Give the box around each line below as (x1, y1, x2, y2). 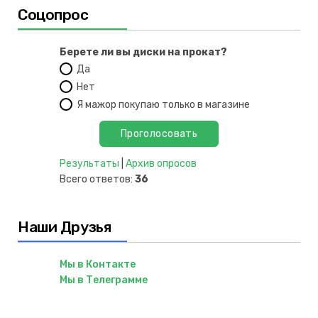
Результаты (60, 157, 119, 170)
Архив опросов (126, 157, 197, 170)
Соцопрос (18, 5, 89, 23)
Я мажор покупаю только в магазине (77, 98, 250, 111)
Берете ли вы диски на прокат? (60, 45, 227, 58)
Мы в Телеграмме (60, 273, 148, 286)
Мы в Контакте (60, 258, 136, 270)
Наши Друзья (18, 217, 111, 236)
